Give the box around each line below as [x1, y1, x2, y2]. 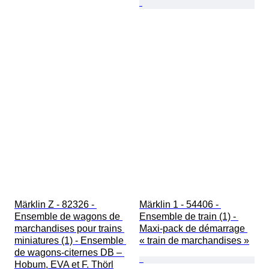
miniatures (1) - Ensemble [14, 235, 126, 246]
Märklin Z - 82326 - [14, 199, 97, 210]
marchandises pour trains [14, 223, 124, 234]
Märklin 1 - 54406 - [139, 199, 221, 210]
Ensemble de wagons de [14, 211, 122, 222]
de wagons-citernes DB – [14, 247, 124, 258]
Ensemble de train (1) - [139, 211, 238, 222]
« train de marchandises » [139, 235, 249, 246]
